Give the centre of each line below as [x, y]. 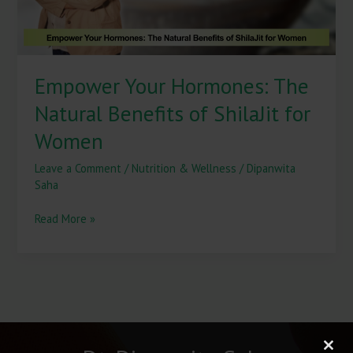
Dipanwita [271, 168]
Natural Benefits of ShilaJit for [173, 114]
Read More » [65, 218]
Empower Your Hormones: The [172, 86]
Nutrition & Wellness [184, 168]
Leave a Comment [78, 168]
